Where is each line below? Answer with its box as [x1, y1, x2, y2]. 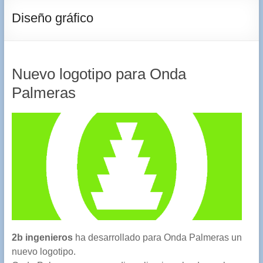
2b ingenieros [11, 232, 73, 243]
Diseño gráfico [11, 11, 93, 25]
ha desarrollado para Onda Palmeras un [72, 232, 242, 243]
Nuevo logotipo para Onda [11, 65, 186, 83]
